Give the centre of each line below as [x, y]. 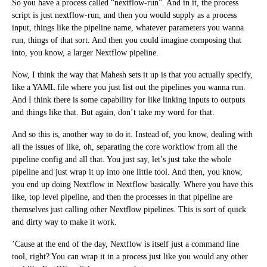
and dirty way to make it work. [64, 222]
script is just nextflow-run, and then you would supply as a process [124, 15]
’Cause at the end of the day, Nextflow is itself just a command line [125, 244]
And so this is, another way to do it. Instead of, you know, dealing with [132, 134]
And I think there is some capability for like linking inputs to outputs [128, 100]
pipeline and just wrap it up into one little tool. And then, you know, [127, 172]
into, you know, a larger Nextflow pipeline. [85, 52]
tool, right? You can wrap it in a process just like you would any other [130, 256]
